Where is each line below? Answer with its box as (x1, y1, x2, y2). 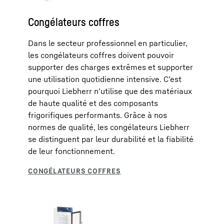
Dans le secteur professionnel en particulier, (28, 38, 187, 48)
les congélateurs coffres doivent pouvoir (28, 50, 174, 60)
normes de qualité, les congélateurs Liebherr (28, 122, 189, 132)
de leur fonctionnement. (28, 146, 115, 156)
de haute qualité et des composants (28, 98, 158, 108)
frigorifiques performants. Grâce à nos (28, 110, 167, 120)
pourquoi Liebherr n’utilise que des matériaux (28, 86, 192, 96)
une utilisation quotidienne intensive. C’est (28, 74, 181, 84)
